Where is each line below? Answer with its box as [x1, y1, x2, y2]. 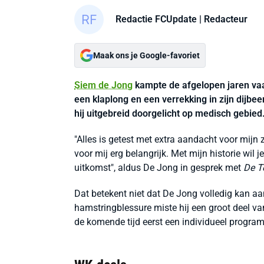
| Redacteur [197, 13, 247, 25]
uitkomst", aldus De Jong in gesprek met [74, 162, 243, 173]
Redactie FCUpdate [115, 13, 197, 25]
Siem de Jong [74, 80, 133, 91]
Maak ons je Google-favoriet [93, 51, 200, 60]
